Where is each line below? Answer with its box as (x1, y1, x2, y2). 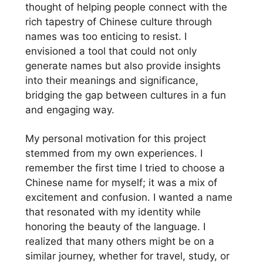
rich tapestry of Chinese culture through (25, 16, 212, 28)
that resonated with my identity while (25, 206, 201, 218)
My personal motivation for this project (25, 133, 206, 145)
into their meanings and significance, (25, 75, 198, 87)
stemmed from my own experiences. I (25, 147, 203, 160)
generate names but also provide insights (25, 60, 221, 72)
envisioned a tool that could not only (25, 45, 197, 58)
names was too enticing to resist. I (25, 31, 187, 43)
